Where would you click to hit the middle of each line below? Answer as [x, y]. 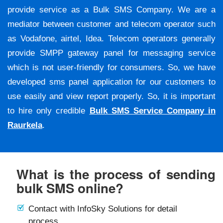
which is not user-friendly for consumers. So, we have [111, 68]
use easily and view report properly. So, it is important [111, 97]
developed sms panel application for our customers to [111, 82]
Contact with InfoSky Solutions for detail [103, 209]
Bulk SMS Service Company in [152, 111]
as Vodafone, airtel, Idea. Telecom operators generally [111, 39]
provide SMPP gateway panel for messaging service [111, 53]
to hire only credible [49, 111]
